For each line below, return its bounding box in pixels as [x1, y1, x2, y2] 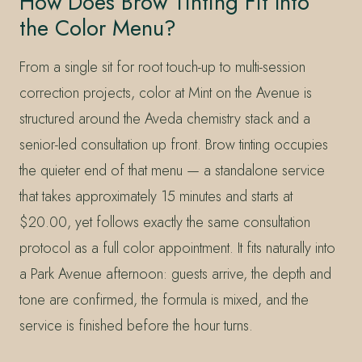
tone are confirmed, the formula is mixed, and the [19, 288, 309, 310]
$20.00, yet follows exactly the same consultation [19, 211, 310, 233]
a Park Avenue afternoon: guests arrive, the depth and [19, 263, 331, 284]
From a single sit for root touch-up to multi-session [19, 56, 305, 78]
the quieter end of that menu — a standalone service [19, 159, 325, 181]
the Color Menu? [19, 11, 176, 44]
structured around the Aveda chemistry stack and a [19, 107, 310, 129]
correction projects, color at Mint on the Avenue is [19, 82, 312, 103]
